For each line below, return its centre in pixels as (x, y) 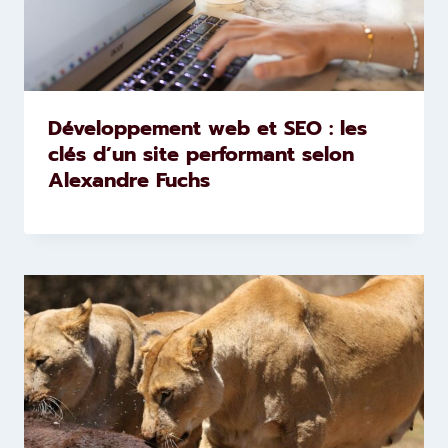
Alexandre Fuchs (129, 180)
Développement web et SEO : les (207, 128)
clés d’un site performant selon (201, 154)
